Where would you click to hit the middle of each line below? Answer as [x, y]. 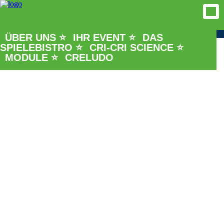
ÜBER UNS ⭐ [35, 37]
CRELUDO [89, 57]
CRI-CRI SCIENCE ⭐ [136, 47]
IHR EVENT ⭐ [104, 37]
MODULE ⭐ [31, 57]
